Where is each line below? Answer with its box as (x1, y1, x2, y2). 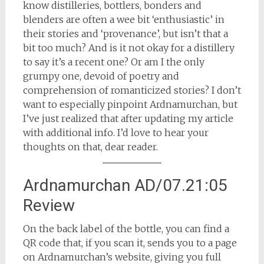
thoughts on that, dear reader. (22, 141, 158, 153)
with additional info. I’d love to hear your (22, 127, 209, 138)
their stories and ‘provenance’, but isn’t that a (22, 28, 228, 39)
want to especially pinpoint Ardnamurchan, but (22, 98, 237, 110)
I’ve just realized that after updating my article (22, 113, 233, 124)
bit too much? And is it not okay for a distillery (22, 42, 235, 54)
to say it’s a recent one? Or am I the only (22, 56, 204, 68)
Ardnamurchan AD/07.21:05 (22, 176, 227, 195)
